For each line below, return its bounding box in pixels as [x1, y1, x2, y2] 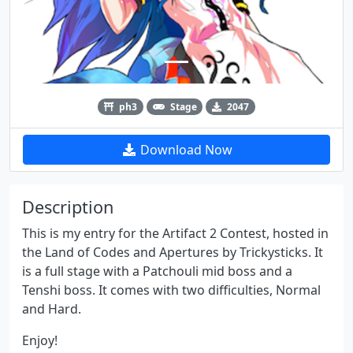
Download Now [136, 140, 232, 158]
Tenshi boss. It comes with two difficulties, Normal [22, 281, 321, 299]
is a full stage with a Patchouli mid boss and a [22, 262, 292, 280]
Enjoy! [22, 331, 58, 349]
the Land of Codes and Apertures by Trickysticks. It [22, 243, 323, 261]
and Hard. [22, 299, 81, 318]
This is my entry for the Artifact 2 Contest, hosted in [22, 224, 329, 242]
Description [22, 195, 113, 218]
